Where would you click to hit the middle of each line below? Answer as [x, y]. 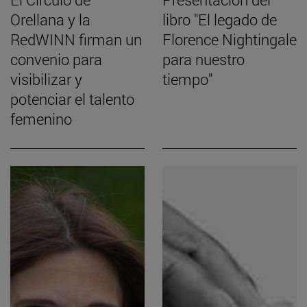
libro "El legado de [220, 20]
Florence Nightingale [230, 40]
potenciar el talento [72, 99]
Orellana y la [50, 20]
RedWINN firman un [76, 40]
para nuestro [204, 60]
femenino [41, 119]
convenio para [56, 60]
